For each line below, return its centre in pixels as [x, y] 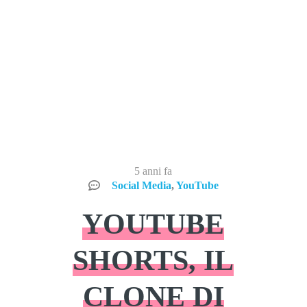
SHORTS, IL [153, 260]
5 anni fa [153, 171]
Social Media [141, 185]
